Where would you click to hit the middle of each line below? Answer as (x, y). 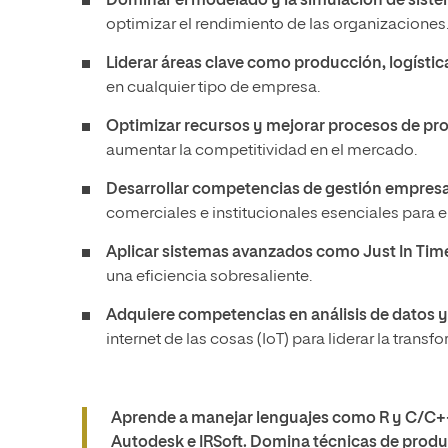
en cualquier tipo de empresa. (213, 88)
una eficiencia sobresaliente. (209, 277)
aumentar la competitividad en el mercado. (261, 151)
